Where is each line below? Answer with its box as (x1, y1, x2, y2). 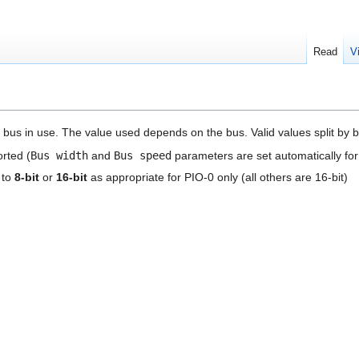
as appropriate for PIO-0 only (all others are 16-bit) (87, 170, 348, 184)
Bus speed (114, 149, 172, 163)
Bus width (30, 149, 89, 163)
